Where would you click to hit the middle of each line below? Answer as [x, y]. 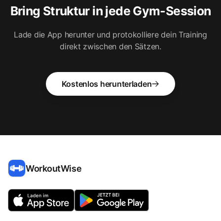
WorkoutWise [54, 168]
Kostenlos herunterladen [107, 84]
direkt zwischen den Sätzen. [110, 47]
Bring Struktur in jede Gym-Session [110, 11]
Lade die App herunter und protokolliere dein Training [110, 35]
